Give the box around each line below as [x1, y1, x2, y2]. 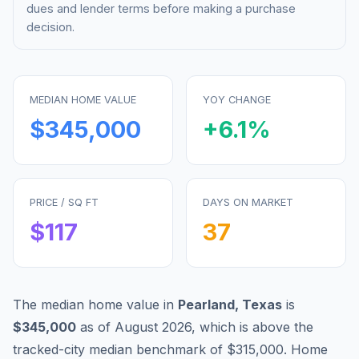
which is [200, 318, 252, 335]
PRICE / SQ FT [30, 196, 99, 208]
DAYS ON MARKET [203, 196, 293, 208]
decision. [26, 19, 75, 34]
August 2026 [115, 318, 192, 335]
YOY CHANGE [203, 93, 271, 106]
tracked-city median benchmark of [13, 341, 227, 357]
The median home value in [13, 296, 178, 313]
